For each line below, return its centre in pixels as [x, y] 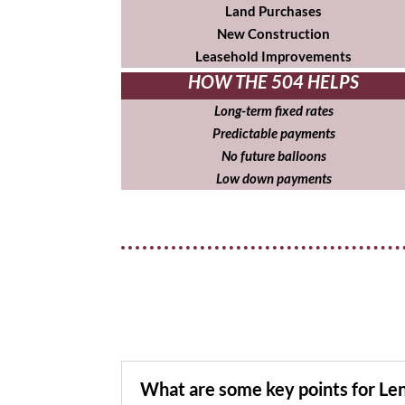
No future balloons [273, 156]
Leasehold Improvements [274, 57]
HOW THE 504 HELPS [274, 82]
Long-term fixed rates [273, 111]
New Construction [274, 34]
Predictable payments [273, 133]
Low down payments [273, 179]
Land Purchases [274, 11]
